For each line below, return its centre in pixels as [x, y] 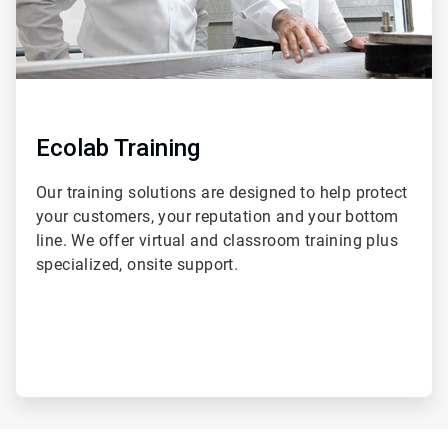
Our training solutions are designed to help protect [222, 192]
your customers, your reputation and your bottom [217, 216]
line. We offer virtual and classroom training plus [217, 240]
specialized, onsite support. [137, 264]
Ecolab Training [118, 147]
